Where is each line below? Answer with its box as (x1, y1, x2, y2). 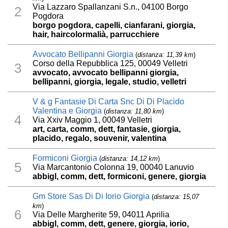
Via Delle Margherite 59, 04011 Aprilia (33, 210, 170, 219)
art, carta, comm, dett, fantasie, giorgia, (33, 125, 181, 134)
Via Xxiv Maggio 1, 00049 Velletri (33, 116, 153, 125)
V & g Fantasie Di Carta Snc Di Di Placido (33, 97, 185, 106)
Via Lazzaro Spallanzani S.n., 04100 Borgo (33, 3, 189, 12)
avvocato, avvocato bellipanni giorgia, (33, 68, 179, 77)
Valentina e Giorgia (33, 106, 102, 116)
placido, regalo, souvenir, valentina (33, 134, 167, 143)
